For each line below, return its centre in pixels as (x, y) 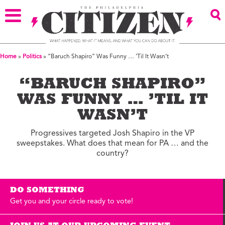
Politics (32, 57)
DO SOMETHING (47, 191)
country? (113, 154)
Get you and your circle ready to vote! (72, 202)
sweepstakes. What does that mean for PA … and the (113, 144)
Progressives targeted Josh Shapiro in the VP (113, 134)
